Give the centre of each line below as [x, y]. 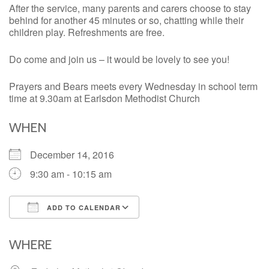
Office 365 [140, 229]
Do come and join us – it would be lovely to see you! [119, 59]
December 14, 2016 [77, 155]
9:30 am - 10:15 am [71, 174]
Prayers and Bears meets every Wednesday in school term [133, 86]
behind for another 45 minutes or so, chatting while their [126, 20]
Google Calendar [96, 229]
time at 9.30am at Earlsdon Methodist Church [104, 98]
